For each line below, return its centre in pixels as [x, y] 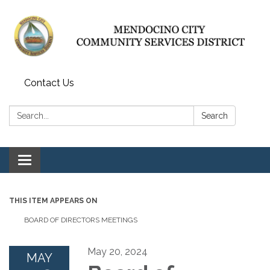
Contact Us [49, 83]
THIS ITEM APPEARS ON [53, 200]
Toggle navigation [64, 161]
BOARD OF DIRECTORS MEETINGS [81, 220]
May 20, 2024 [118, 251]
